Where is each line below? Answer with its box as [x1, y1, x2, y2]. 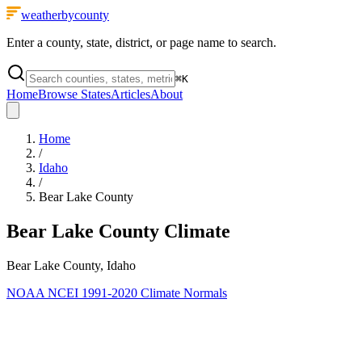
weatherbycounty [21, 8, 109, 22]
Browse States [38, 87, 111, 101]
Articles [111, 87, 150, 101]
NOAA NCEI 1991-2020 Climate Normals [6, 285, 227, 300]
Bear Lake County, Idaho [6, 258, 136, 272]
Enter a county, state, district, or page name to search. [6, 36, 276, 49]
